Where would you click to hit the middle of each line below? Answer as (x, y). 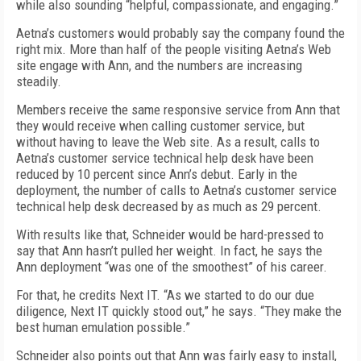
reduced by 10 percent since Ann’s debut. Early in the (157, 174)
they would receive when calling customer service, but (160, 126)
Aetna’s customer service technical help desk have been (165, 158)
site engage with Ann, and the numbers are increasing (159, 65)
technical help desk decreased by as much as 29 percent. (169, 206)
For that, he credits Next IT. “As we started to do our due (165, 295)
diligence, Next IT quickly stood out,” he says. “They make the (179, 311)
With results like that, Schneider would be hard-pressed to (170, 234)
